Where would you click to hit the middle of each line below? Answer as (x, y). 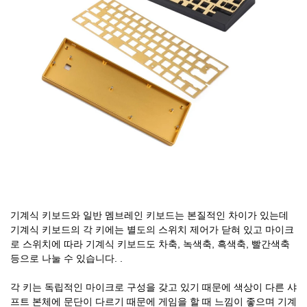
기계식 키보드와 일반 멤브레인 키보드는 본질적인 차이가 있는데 (149, 216)
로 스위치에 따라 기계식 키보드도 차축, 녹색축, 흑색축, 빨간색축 (150, 244)
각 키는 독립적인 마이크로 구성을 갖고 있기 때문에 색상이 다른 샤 (153, 287)
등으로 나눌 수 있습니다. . (66, 259)
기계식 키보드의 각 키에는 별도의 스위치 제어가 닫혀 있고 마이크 (152, 230)
